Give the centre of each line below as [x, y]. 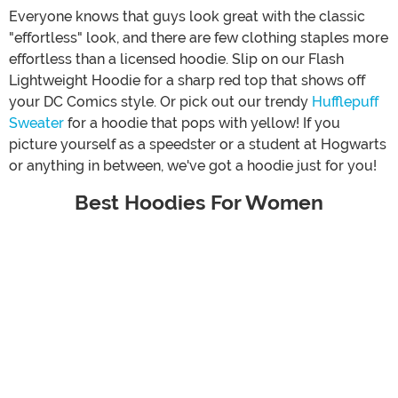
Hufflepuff [345, 101]
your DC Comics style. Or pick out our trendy [160, 101]
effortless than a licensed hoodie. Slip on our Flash [176, 59]
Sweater [36, 123]
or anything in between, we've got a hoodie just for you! [193, 165]
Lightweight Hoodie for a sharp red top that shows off [187, 80]
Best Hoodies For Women [199, 203]
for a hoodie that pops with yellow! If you [202, 123]
